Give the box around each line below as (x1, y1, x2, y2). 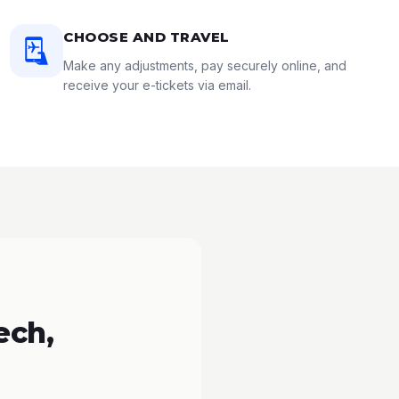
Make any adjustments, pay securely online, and (63, 58, 347, 73)
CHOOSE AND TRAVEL (63, 28, 230, 45)
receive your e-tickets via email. (63, 77, 252, 93)
